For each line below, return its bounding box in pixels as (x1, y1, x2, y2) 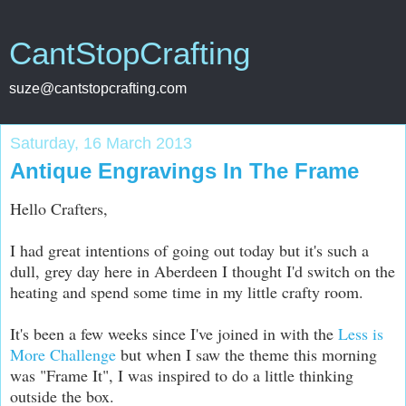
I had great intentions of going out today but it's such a (10, 238, 369, 261)
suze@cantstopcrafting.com (9, 81, 187, 96)
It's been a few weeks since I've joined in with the (10, 322, 338, 344)
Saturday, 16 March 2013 (10, 134, 192, 152)
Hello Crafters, (10, 197, 108, 219)
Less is (338, 322, 383, 344)
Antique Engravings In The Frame (10, 159, 359, 183)
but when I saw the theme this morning (116, 343, 377, 365)
